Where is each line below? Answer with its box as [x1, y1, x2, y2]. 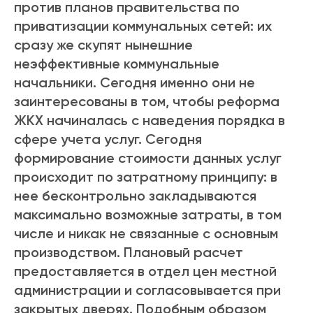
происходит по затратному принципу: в [14, 168, 277, 186]
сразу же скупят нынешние [14, 36, 193, 54]
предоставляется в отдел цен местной [14, 263, 277, 280]
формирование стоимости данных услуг [14, 150, 282, 167]
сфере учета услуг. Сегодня [14, 131, 202, 148]
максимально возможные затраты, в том [14, 206, 282, 224]
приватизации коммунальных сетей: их [14, 17, 272, 35]
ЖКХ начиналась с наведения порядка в [14, 112, 285, 129]
